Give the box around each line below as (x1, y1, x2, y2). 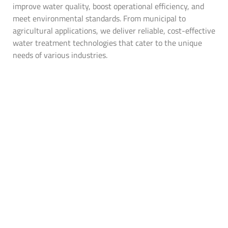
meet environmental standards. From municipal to (13, 12, 186, 24)
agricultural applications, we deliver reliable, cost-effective (13, 24, 215, 37)
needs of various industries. (13, 48, 107, 61)
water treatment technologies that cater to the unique (13, 36, 202, 49)
